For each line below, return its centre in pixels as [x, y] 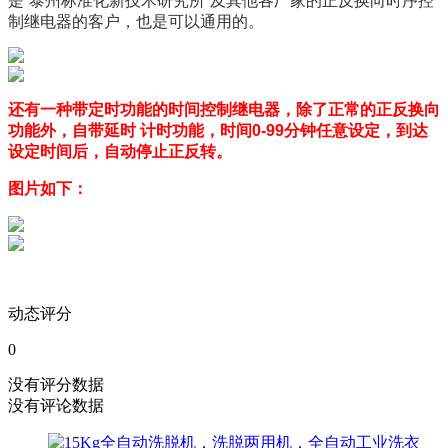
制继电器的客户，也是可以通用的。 [136, 21]
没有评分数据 [56, 384]
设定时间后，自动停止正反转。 [120, 152]
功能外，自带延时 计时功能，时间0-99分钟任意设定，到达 [218, 131]
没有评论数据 [56, 405]
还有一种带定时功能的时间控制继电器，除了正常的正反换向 [224, 110]
